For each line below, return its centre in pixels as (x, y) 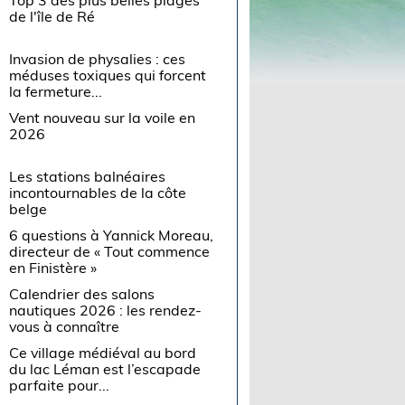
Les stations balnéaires (88, 176)
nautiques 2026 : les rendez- (106, 310)
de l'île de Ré (52, 16)
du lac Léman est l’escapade (105, 368)
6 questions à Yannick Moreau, (112, 235)
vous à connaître (65, 326)
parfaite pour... (60, 385)
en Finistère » (53, 267)
